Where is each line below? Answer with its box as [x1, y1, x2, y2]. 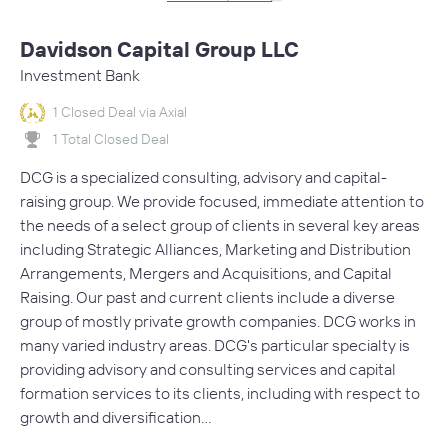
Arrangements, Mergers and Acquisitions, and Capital [20, 263, 392, 284]
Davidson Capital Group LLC [20, 35, 299, 62]
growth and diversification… [20, 407, 212, 428]
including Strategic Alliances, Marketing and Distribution [20, 239, 411, 260]
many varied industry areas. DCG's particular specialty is [20, 335, 410, 356]
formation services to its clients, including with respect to [20, 383, 420, 404]
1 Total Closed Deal [53, 129, 169, 148]
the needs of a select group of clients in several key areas [20, 215, 420, 236]
